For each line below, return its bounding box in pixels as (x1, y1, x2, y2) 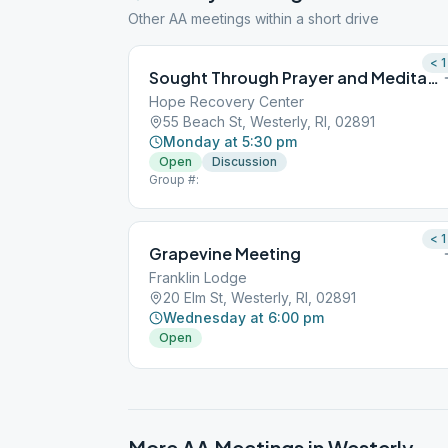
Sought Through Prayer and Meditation (427, 67, 439, 88)
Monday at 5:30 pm (163, 133, 297, 150)
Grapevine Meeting (149, 243, 301, 264)
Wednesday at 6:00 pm (163, 309, 324, 326)
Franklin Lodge (149, 269, 247, 286)
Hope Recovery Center (149, 93, 304, 110)
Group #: (149, 172, 199, 187)
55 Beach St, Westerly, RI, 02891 (163, 113, 375, 130)
